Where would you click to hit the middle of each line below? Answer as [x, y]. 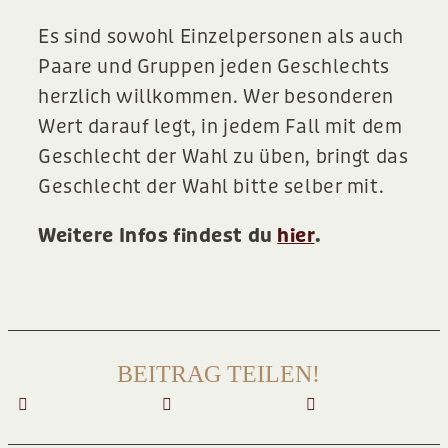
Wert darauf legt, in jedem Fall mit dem [220, 127]
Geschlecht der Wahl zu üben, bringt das [223, 157]
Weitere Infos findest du [158, 236]
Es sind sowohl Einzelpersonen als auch [221, 37]
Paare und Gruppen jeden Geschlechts [214, 67]
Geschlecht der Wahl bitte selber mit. [211, 187]
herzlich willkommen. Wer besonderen [216, 97]
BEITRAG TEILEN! [218, 374]
